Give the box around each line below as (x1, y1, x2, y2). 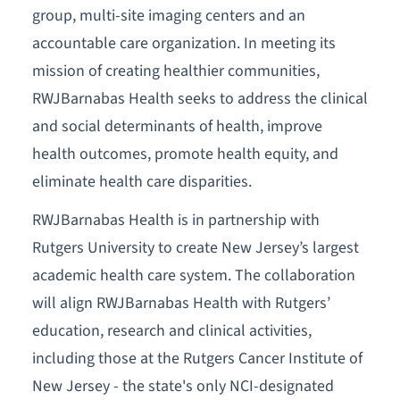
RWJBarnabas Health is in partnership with (31, 208, 320, 231)
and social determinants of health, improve (31, 114, 322, 137)
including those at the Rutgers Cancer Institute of (31, 346, 362, 370)
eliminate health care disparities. (31, 170, 252, 193)
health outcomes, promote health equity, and (31, 142, 338, 165)
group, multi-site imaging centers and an (31, 4, 305, 27)
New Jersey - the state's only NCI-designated (31, 374, 334, 397)
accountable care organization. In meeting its (31, 31, 336, 54)
